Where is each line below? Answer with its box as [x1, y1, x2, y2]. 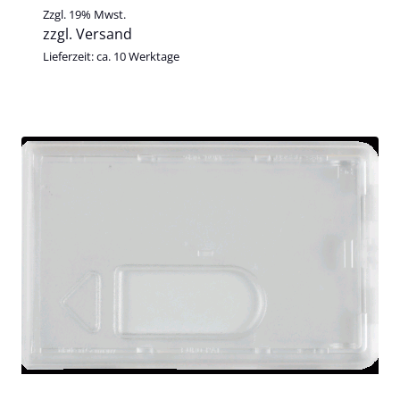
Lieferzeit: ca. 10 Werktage [43, 47, 179, 64]
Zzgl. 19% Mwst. [43, 5, 126, 22]
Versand [76, 23, 132, 44]
